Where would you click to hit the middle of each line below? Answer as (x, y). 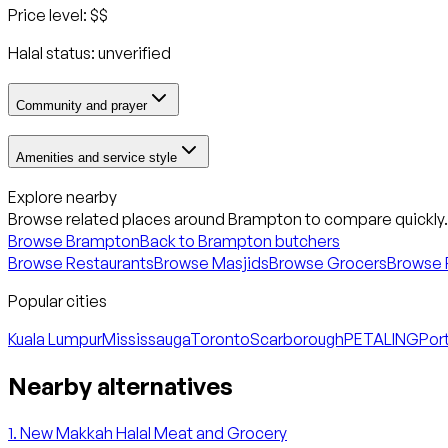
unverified (134, 53)
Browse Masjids (211, 263)
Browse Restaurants (81, 263)
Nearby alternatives (120, 386)
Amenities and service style (96, 157)
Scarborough (297, 339)
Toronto (220, 339)
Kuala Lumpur (55, 339)
